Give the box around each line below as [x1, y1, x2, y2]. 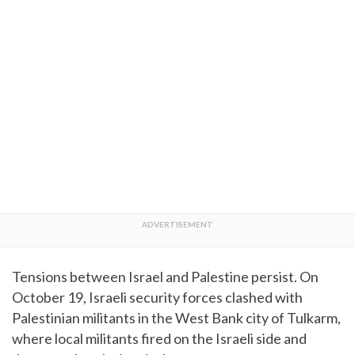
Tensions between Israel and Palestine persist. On [12, 268, 319, 285]
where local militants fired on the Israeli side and [12, 330, 307, 347]
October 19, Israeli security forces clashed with [12, 288, 303, 306]
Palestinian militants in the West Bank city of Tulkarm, [12, 309, 341, 326]
